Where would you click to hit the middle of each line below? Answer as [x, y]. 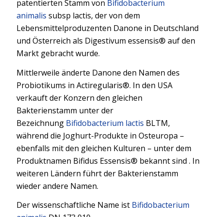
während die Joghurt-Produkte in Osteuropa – [100, 135]
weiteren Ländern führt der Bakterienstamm [97, 173]
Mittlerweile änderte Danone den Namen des [98, 72]
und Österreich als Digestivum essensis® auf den [106, 41]
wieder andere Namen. [57, 186]
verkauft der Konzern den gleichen [79, 98]
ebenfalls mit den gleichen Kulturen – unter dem [104, 148]
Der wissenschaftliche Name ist [74, 205]
